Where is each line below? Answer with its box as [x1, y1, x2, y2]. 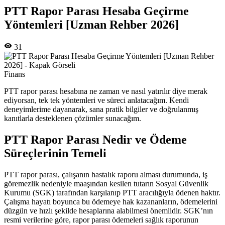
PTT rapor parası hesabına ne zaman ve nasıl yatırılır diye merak [4, 87, 207, 96]
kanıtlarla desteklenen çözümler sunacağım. [4, 114, 141, 123]
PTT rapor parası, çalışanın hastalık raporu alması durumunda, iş [4, 170, 207, 179]
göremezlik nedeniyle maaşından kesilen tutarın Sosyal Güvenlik [4, 179, 208, 188]
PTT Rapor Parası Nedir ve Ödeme [4, 133, 187, 147]
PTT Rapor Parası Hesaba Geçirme [4, 5, 189, 18]
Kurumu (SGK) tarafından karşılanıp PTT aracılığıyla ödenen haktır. [4, 188, 220, 197]
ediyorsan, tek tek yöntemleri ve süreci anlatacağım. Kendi [4, 96, 189, 105]
